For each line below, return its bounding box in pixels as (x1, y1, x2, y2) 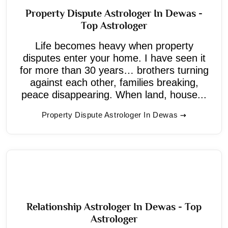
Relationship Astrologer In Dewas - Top (26, 201, 202, 212)
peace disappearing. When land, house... (21, 89, 207, 100)
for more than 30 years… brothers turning (19, 64, 209, 76)
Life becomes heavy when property (35, 40, 193, 51)
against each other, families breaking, (30, 76, 198, 88)
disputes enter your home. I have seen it (22, 52, 206, 64)
